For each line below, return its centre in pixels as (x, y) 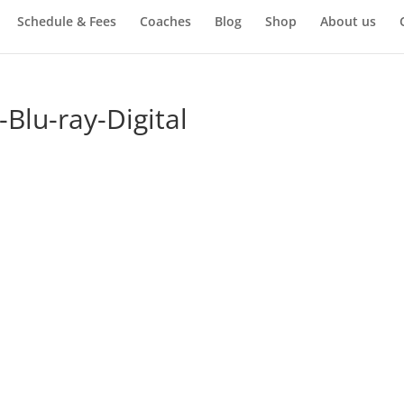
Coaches (165, 21)
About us (348, 21)
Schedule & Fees (66, 21)
